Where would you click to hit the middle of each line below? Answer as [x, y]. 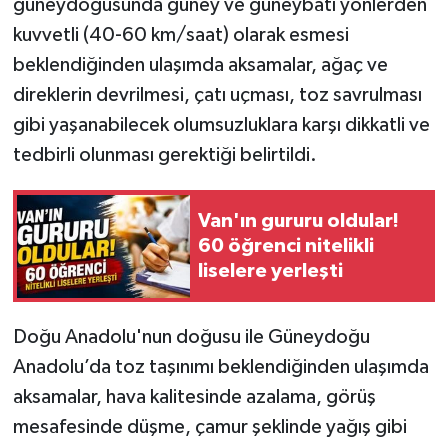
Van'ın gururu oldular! [298, 220]
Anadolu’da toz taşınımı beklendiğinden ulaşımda [220, 367]
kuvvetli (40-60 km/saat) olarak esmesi [180, 35]
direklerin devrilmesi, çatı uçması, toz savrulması [217, 95]
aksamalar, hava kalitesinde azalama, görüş [194, 397]
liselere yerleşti [270, 270]
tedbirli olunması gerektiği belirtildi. [164, 155]
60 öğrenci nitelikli [286, 245]
